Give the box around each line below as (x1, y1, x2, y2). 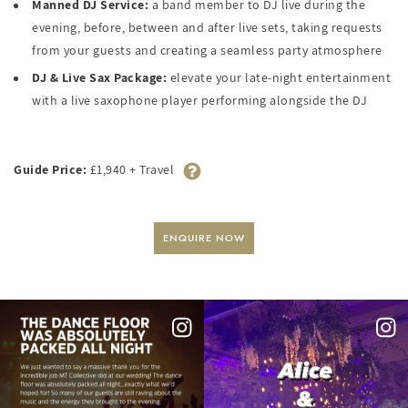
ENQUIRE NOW (163, 230, 245, 246)
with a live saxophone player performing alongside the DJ (32, 92, 367, 109)
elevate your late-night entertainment (167, 69, 391, 87)
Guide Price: (14, 160, 87, 178)
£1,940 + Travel (87, 160, 174, 178)
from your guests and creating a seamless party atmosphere (32, 42, 382, 59)
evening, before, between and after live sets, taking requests (32, 19, 382, 36)
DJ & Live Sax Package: (32, 69, 167, 87)
